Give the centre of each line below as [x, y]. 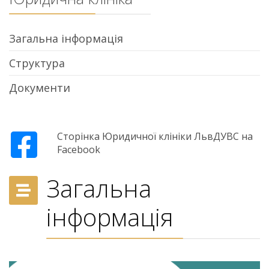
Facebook [79, 150]
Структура [37, 63]
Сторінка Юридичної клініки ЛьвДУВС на [155, 137]
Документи [40, 88]
